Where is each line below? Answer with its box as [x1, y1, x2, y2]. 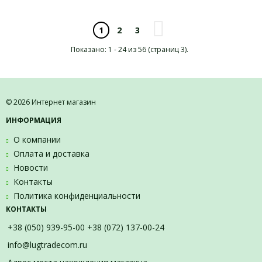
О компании [13, 134, 61, 145]
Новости [13, 162, 48, 173]
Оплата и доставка [13, 148, 89, 159]
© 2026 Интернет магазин [6, 97, 96, 107]
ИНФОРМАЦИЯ [6, 115, 61, 125]
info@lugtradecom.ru [8, 239, 87, 250]
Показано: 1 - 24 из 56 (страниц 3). [71, 44, 188, 54]
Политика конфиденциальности [13, 190, 140, 201]
